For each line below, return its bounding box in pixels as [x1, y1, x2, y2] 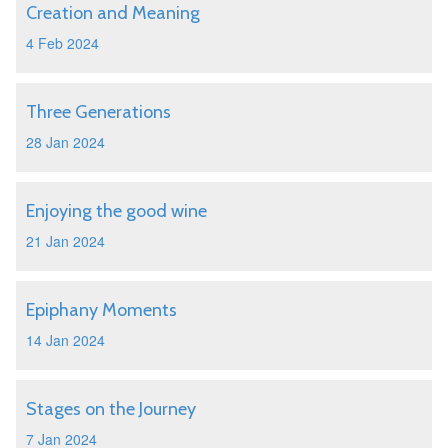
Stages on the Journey [26, 398, 196, 420]
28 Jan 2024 [26, 132, 105, 152]
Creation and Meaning [26, 2, 200, 24]
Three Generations [26, 101, 171, 123]
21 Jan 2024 [26, 231, 105, 251]
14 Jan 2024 [26, 330, 105, 350]
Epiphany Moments [26, 299, 177, 321]
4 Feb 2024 [26, 33, 99, 53]
